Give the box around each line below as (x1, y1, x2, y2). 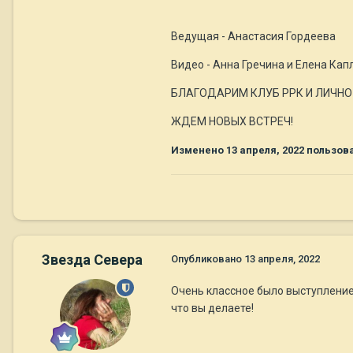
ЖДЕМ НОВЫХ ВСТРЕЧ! (171, 115, 293, 128)
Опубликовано (171, 253, 244, 266)
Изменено (171, 144, 226, 157)
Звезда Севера (42, 251, 143, 269)
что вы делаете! (171, 302, 254, 315)
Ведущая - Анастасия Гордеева (171, 30, 336, 43)
